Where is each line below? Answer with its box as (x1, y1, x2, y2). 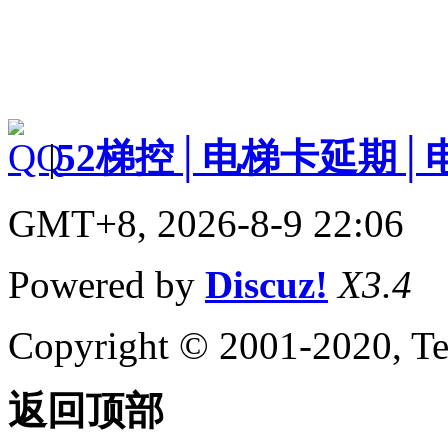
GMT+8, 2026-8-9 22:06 (8, 201, 404, 245)
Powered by (8, 262, 205, 306)
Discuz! (205, 262, 328, 306)
